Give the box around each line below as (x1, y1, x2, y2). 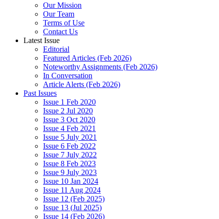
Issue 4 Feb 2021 (43, 124, 96, 132)
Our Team (43, 10, 74, 18)
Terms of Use (43, 19, 85, 27)
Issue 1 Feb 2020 (43, 98, 96, 106)
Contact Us (43, 27, 78, 36)
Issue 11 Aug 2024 (43, 186, 101, 194)
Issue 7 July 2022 (43, 151, 97, 159)
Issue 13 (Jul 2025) (43, 203, 102, 212)
